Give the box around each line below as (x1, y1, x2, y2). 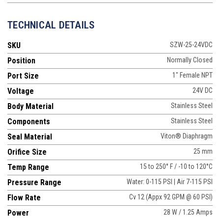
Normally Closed (167, 55, 213, 64)
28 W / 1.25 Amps (164, 208, 213, 216)
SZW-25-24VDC (170, 40, 213, 49)
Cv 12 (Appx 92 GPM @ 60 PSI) (129, 192, 213, 201)
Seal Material (7, 132, 52, 141)
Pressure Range (7, 177, 61, 187)
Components (7, 116, 50, 126)
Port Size (7, 71, 39, 81)
